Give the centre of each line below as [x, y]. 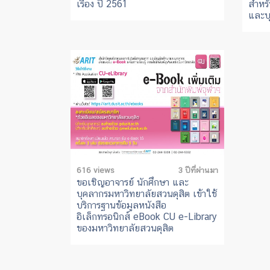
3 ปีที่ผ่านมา [198, 170]
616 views [96, 170]
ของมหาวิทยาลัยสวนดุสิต [125, 228]
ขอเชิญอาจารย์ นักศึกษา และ [133, 182]
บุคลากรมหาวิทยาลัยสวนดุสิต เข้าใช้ [147, 194]
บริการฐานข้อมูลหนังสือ [121, 205]
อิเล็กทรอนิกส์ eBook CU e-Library [147, 217]
